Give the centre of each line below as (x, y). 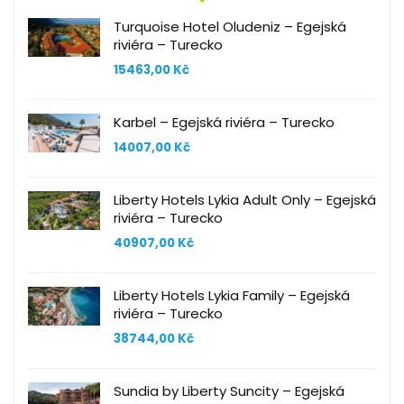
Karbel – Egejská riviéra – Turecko (224, 122)
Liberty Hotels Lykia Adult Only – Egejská (245, 199)
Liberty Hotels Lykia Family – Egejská (232, 295)
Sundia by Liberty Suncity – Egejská (229, 390)
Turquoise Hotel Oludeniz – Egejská (230, 26)
